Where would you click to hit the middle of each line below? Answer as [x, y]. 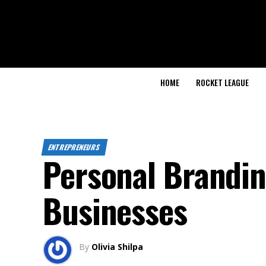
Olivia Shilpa [117, 246]
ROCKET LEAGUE [222, 82]
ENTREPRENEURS [75, 147]
